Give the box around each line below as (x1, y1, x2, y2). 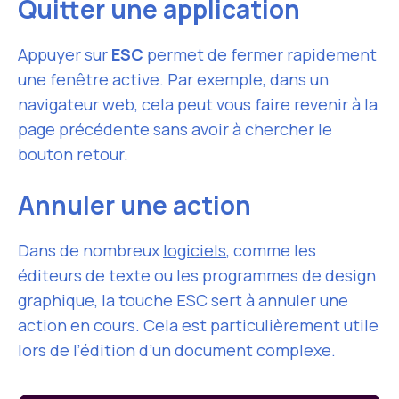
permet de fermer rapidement (143, 44, 377, 65)
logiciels (163, 240, 226, 261)
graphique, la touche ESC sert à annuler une (18, 289, 348, 311)
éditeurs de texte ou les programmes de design (18, 265, 376, 286)
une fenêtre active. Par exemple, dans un (18, 69, 329, 90)
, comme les (226, 240, 316, 261)
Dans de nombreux (18, 240, 163, 261)
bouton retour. (18, 143, 128, 165)
